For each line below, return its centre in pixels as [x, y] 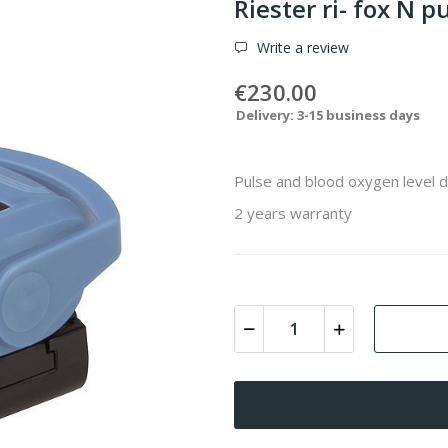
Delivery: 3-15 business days [328, 114]
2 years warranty [293, 212]
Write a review [301, 47]
